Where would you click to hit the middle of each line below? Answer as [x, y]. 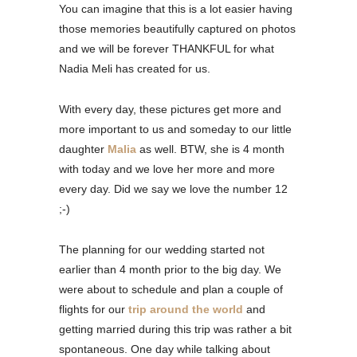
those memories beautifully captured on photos [177, 28]
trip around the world [186, 309]
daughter [83, 149]
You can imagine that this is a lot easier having [176, 8]
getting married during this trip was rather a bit [175, 329]
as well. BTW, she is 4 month [210, 149]
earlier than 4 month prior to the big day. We [170, 269]
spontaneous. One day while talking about [165, 349]
